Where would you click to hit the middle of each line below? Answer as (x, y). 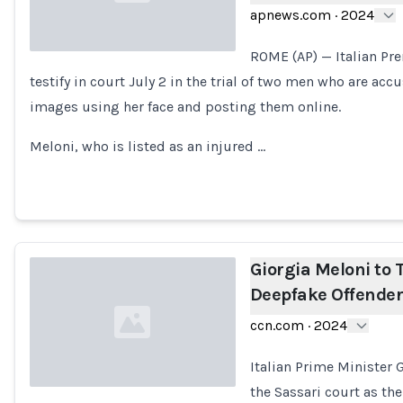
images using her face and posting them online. (185, 107)
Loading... (59, 90)
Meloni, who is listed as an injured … (148, 146)
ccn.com (277, 325)
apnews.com (290, 15)
